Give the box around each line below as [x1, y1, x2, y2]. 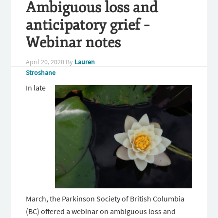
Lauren [74, 57, 95, 66]
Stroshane [26, 68, 56, 77]
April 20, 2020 [26, 57, 65, 66]
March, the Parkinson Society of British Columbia [26, 194, 185, 203]
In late [26, 83, 46, 92]
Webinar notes [26, 34, 121, 52]
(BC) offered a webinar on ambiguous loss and [26, 206, 176, 216]
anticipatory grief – [26, 16, 150, 34]
